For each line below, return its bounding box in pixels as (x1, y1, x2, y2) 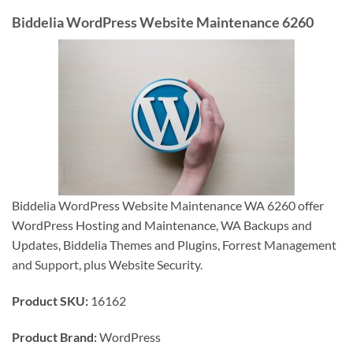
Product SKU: (12, 293, 91, 309)
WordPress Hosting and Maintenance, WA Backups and (12, 217, 312, 233)
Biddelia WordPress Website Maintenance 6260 (12, 13, 314, 32)
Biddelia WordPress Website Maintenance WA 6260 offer (12, 198, 324, 214)
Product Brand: (12, 329, 99, 344)
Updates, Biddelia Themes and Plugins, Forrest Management (12, 237, 336, 253)
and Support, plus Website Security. (12, 257, 203, 273)
